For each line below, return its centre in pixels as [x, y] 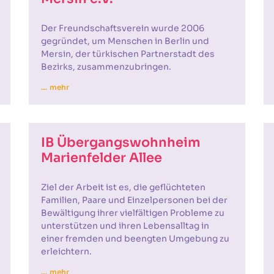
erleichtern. [67, 251]
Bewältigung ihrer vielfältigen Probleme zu [133, 213]
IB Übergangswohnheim [121, 143]
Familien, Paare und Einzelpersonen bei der [135, 200]
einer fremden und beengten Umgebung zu [135, 239]
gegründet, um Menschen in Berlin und [125, 41]
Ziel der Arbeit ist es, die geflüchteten [124, 187]
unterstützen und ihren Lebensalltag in [125, 226]
